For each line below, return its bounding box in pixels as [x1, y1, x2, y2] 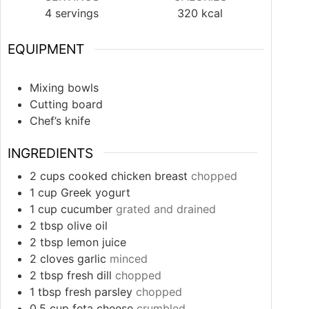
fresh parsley [65, 285, 132, 299]
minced [110, 252, 148, 266]
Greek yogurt [61, 186, 130, 200]
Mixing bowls [30, 80, 99, 94]
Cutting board [30, 97, 103, 111]
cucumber [61, 202, 112, 217]
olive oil [67, 219, 108, 233]
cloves [40, 252, 74, 266]
